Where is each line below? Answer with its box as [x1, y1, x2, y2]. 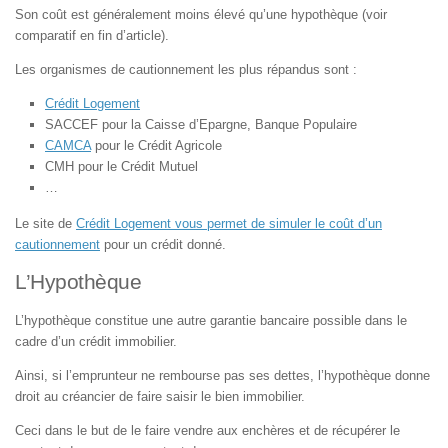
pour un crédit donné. [100, 237, 226, 253]
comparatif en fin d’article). [15, 27, 169, 43]
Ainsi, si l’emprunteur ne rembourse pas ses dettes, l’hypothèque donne [15, 367, 430, 383]
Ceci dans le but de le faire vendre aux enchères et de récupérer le [15, 422, 400, 438]
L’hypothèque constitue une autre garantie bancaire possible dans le [15, 312, 407, 328]
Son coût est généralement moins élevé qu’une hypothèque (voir [15, 6, 387, 22]
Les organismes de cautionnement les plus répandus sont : [15, 62, 357, 78]
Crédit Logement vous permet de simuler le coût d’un [76, 216, 382, 232]
